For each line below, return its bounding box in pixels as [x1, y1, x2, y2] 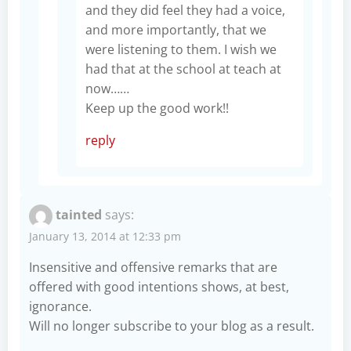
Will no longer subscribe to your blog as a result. [29, 317, 314, 335]
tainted [56, 205, 102, 223]
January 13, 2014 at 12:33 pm [29, 228, 181, 244]
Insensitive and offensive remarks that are [29, 258, 277, 276]
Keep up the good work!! [85, 99, 229, 117]
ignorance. [29, 297, 92, 315]
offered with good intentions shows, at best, [29, 277, 289, 295]
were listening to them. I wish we [85, 40, 277, 58]
